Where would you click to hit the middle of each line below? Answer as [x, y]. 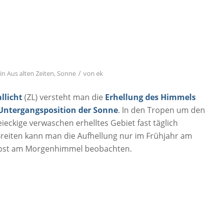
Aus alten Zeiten [31, 74]
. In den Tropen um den [162, 110]
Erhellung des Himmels [151, 97]
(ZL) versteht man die [64, 97]
